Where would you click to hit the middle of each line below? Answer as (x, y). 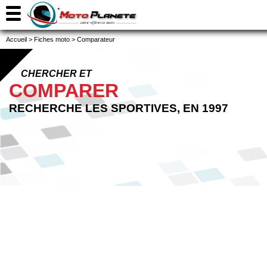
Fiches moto (52, 39)
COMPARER (64, 91)
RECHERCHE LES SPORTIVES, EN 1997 (119, 108)
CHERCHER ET (56, 74)
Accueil (16, 39)
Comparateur (96, 39)
